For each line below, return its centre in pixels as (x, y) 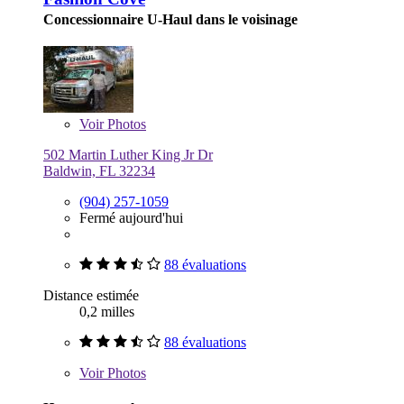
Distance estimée (91, 296)
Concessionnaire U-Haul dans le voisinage (170, 20)
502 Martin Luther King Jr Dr (128, 155)
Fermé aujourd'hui (131, 218)
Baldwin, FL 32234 (99, 171)
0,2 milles (107, 312)
